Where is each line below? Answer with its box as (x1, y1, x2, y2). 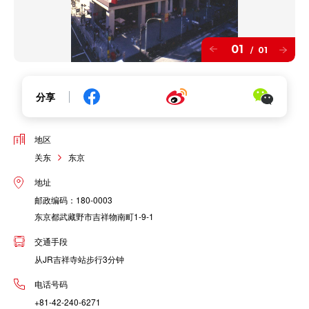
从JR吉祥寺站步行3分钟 (34, 253, 124, 266)
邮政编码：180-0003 (34, 194, 112, 206)
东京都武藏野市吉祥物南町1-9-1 (34, 210, 154, 223)
